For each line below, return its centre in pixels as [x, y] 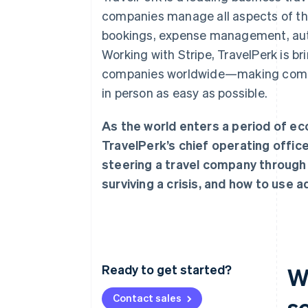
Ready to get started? [167, 269]
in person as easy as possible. [185, 92]
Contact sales [147, 298]
